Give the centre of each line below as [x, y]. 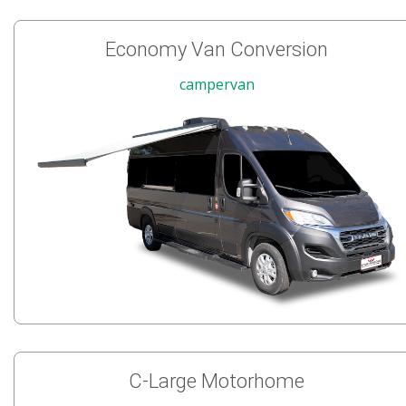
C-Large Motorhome [217, 382]
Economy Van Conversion [217, 49]
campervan [217, 84]
